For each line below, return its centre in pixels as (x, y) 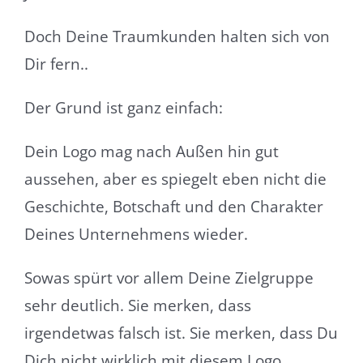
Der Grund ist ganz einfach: (123, 108)
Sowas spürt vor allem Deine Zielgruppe (169, 278)
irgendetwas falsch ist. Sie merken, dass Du (181, 333)
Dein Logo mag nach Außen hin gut (151, 152)
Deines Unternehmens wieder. (136, 235)
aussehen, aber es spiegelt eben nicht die (175, 179)
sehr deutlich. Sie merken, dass (137, 306)
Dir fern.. (56, 64)
